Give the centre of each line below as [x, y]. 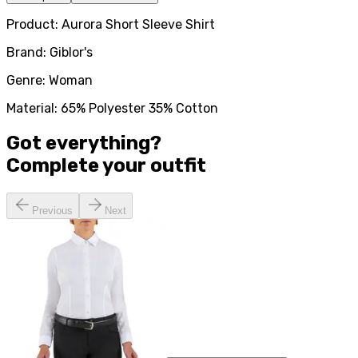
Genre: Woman [50, 81]
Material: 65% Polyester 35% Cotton [112, 109]
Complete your [76, 166]
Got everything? [84, 143]
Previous [52, 211]
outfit [178, 166]
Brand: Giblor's [50, 53]
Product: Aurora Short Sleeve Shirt [111, 25]
